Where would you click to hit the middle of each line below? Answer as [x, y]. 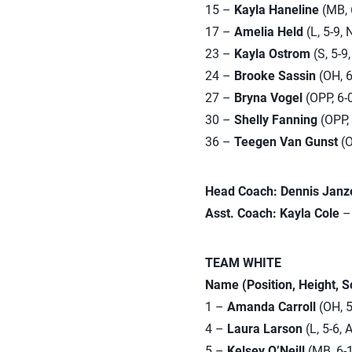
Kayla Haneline [276, 10]
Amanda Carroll [271, 307]
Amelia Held [268, 32]
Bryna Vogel [268, 98]
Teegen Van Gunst [286, 142]
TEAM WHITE [243, 263]
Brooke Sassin [275, 76]
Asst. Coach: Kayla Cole [272, 213]
